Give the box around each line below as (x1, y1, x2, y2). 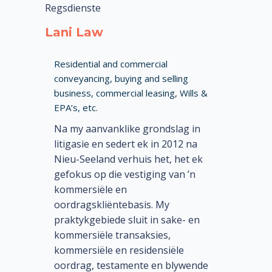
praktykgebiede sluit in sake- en (54, 213, 200, 227)
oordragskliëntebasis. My (54, 198, 169, 212)
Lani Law (45, 25, 103, 39)
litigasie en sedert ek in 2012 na (54, 137, 197, 151)
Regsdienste (45, 1, 101, 15)
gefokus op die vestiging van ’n (54, 168, 195, 182)
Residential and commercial (54, 58, 168, 70)
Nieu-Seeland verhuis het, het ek (54, 152, 203, 166)
